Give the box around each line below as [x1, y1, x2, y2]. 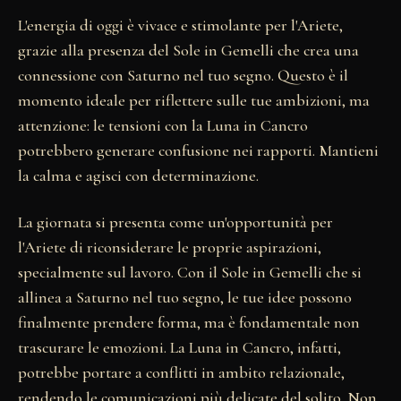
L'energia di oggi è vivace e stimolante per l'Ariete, [18, 14, 343, 35]
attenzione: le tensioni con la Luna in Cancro [18, 115, 308, 135]
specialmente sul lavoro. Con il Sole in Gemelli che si [18, 261, 362, 282]
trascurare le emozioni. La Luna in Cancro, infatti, [18, 337, 341, 357]
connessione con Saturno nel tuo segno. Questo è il [18, 64, 348, 85]
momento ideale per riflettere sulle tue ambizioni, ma [18, 90, 370, 110]
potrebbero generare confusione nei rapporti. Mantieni [18, 140, 379, 160]
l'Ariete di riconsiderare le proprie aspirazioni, [18, 236, 321, 257]
